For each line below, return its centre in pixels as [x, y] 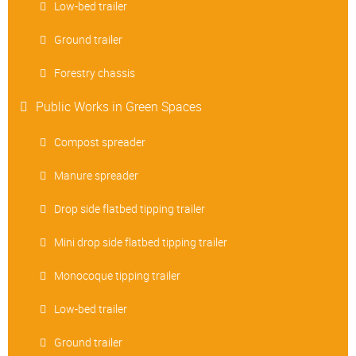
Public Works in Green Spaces [119, 107]
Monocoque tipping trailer [117, 276]
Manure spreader [96, 176]
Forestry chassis [95, 73]
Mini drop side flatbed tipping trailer [141, 242]
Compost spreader [100, 142]
